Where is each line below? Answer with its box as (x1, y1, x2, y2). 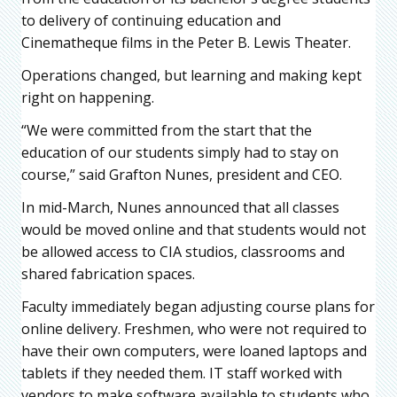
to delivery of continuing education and (21, 10, 281, 30)
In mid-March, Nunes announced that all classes (21, 197, 339, 217)
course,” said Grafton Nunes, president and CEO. (21, 164, 342, 184)
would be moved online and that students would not (21, 219, 366, 239)
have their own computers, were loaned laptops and (21, 340, 367, 361)
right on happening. (21, 87, 154, 107)
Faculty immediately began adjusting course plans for (21, 296, 375, 316)
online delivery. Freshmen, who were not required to (21, 318, 367, 339)
